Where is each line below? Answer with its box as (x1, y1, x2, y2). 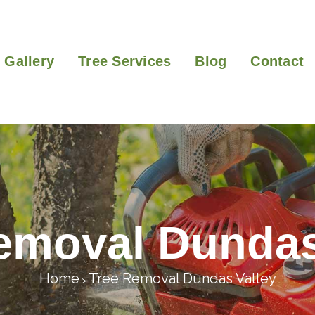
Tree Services (78, 53, 172, 69)
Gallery (4, 53, 54, 69)
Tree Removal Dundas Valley (88, 270, 276, 287)
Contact (250, 53, 304, 69)
